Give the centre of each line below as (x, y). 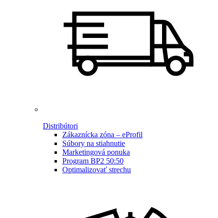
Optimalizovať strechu (97, 169)
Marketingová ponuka (96, 152)
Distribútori (60, 126)
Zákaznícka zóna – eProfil (102, 134)
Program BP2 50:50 (93, 161)
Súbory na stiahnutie (94, 143)
